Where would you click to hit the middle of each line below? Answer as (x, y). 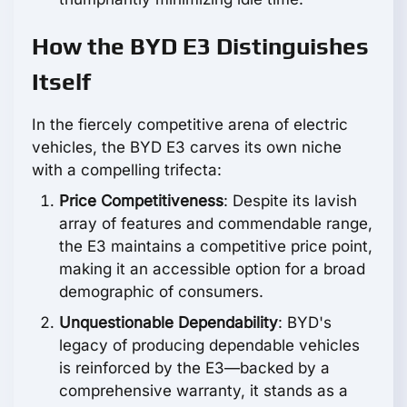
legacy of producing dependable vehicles (209, 346)
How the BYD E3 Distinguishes (200, 47)
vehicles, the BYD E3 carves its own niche (187, 148)
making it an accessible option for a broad (212, 269)
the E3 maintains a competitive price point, (216, 247)
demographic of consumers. (161, 292)
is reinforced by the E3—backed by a (194, 368)
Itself (61, 82)
